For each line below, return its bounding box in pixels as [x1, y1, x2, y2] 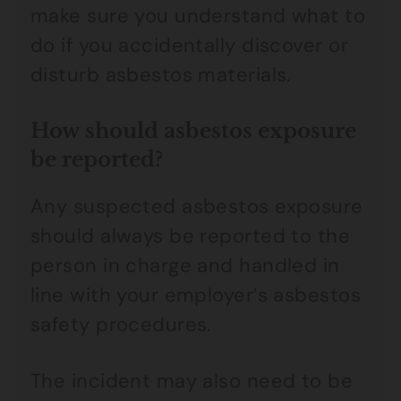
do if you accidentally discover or [30, 32, 348, 58]
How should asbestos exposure [30, 118, 356, 143]
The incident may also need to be [30, 368, 354, 394]
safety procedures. [30, 311, 211, 337]
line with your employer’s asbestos [30, 282, 361, 308]
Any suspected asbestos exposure [30, 193, 363, 219]
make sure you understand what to [30, 3, 366, 29]
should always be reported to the [30, 223, 351, 249]
